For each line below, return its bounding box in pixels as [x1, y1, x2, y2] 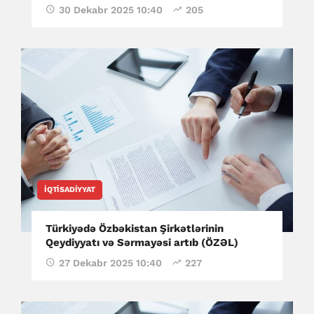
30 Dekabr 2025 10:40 [59, 4, 163, 16]
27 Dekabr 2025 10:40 [59, 257, 162, 269]
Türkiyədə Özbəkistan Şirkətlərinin [46, 222, 224, 235]
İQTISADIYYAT [44, 185, 95, 195]
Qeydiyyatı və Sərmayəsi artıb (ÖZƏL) [46, 236, 238, 250]
